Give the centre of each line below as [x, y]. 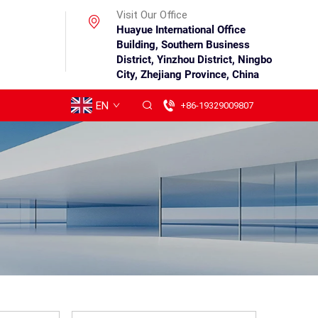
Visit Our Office [152, 15]
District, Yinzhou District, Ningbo [194, 60]
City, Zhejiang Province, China [187, 75]
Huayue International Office [181, 30]
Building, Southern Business [183, 45]
